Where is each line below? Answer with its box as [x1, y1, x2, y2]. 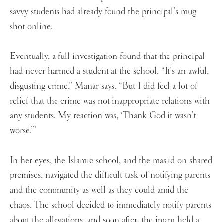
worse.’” [10, 124, 39, 137]
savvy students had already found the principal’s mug [10, 5, 196, 18]
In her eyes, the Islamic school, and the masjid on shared [10, 154, 212, 166]
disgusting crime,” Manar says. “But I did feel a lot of [10, 80, 197, 92]
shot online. [10, 20, 55, 33]
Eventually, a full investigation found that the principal [10, 50, 205, 62]
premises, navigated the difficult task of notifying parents [10, 169, 210, 181]
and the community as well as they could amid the [10, 184, 188, 196]
